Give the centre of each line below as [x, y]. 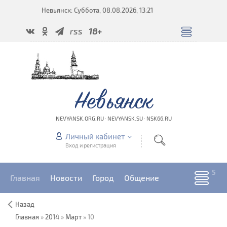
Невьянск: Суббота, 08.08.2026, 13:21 [97, 10]
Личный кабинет [95, 136]
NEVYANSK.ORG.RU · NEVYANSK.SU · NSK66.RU [113, 118]
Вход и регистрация [90, 145]
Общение [142, 178]
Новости [66, 178]
